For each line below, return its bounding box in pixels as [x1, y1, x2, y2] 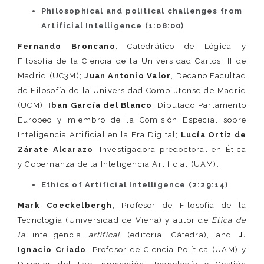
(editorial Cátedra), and [127, 230, 239, 239]
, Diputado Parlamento [152, 101, 247, 110]
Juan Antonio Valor [84, 71, 171, 80]
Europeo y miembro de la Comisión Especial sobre [18, 115, 246, 124]
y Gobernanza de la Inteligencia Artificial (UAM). [18, 160, 219, 169]
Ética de [212, 216, 246, 225]
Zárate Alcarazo [18, 145, 94, 154]
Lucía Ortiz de [180, 130, 246, 139]
